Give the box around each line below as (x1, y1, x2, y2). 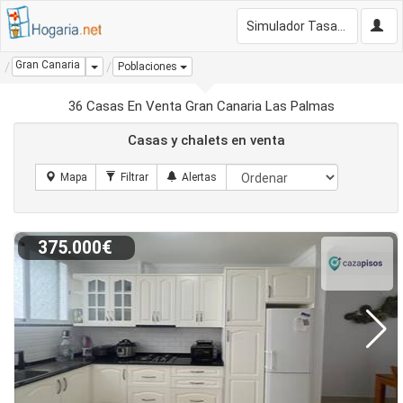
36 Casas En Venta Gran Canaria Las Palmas (68, 98, 335, 114)
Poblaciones (118, 60, 177, 74)
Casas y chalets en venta (127, 132, 285, 148)
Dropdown (97, 59, 147, 72)
